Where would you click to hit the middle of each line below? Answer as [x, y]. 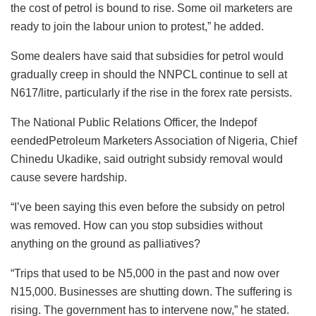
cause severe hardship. [69, 178]
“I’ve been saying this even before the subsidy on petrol [148, 207]
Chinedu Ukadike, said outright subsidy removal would [147, 159]
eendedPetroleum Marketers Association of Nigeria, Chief [154, 141]
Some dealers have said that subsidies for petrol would [147, 56]
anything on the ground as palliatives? [105, 244]
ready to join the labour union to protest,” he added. [137, 27]
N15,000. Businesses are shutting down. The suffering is [151, 292]
